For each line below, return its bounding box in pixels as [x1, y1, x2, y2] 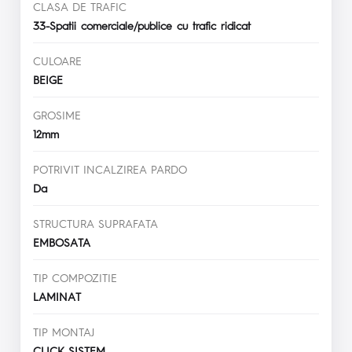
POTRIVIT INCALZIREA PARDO [33, 161, 187, 176]
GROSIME [33, 107, 81, 122]
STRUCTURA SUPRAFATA [33, 215, 158, 230]
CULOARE [33, 53, 82, 68]
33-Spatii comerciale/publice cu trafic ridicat [33, 17, 260, 32]
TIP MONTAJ [33, 324, 94, 339]
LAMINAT [33, 288, 90, 303]
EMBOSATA [33, 234, 99, 249]
